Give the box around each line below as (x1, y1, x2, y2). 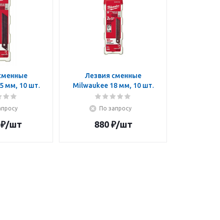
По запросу (99, 105, 132, 111)
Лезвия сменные (85, 72, 141, 80)
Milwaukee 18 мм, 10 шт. (73, 82, 154, 89)
